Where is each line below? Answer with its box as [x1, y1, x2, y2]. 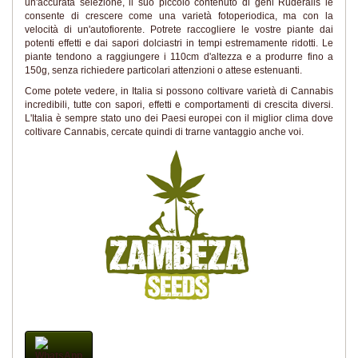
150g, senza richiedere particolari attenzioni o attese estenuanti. [25, 65, 302, 76]
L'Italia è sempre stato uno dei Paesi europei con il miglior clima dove [25, 112, 333, 124]
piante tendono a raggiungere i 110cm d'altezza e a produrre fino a [25, 51, 333, 62]
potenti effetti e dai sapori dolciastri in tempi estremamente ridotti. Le [25, 38, 333, 49]
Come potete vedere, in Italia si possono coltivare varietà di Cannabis [25, 85, 333, 97]
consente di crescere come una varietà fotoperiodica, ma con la [25, 10, 333, 22]
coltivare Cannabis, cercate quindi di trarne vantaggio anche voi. [25, 125, 304, 137]
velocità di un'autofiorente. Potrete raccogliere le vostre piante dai [25, 24, 333, 35]
